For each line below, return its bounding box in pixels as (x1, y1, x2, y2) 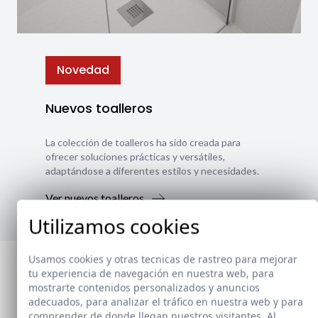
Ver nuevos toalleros (45, 190, 144, 204)
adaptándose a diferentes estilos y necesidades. (45, 164, 259, 177)
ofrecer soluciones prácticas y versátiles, (45, 150, 225, 163)
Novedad (57, 61, 109, 78)
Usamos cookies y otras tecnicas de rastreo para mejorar (28, 252, 297, 266)
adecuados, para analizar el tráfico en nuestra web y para (28, 295, 303, 309)
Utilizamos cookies (28, 212, 199, 240)
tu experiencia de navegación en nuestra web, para (28, 266, 274, 280)
